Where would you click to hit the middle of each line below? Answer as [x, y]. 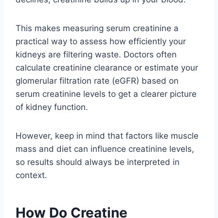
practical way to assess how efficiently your [101, 41]
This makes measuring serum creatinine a [97, 28]
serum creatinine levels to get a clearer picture [106, 94]
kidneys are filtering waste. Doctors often [96, 54]
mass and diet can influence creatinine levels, [105, 149]
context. [31, 175]
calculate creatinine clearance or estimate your [107, 67]
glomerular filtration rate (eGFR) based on [97, 81]
